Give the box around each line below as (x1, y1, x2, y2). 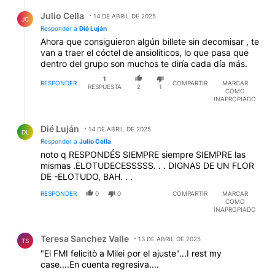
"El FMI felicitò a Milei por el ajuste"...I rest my (41, 247, 222, 258)
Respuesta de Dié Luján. (10, 113, 121, 125)
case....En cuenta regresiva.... (41, 258, 159, 269)
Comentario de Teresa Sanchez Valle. (10, 223, 183, 235)
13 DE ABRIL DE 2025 (138, 234, 201, 242)
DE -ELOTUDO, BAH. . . (41, 171, 133, 182)
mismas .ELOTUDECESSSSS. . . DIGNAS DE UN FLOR (41, 160, 254, 171)
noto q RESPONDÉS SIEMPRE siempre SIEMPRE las (41, 149, 246, 160)
